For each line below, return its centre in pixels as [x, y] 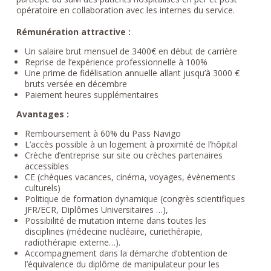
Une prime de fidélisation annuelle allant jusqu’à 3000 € [132, 73]
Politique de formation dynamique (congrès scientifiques [135, 198]
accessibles [47, 166]
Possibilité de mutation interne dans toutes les [115, 220]
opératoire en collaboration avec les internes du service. [125, 10]
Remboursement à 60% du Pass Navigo [103, 133]
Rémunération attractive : [73, 31]
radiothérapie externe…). [72, 242]
